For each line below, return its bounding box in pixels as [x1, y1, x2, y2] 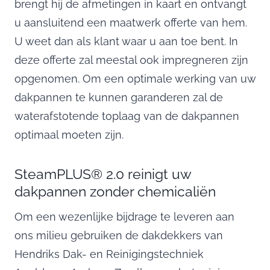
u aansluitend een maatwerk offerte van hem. [14, 16, 247, 29]
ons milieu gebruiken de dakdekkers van [14, 228, 223, 242]
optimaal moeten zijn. [14, 128, 124, 141]
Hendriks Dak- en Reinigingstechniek [14, 247, 204, 260]
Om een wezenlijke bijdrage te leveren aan [14, 210, 234, 223]
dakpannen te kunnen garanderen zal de [14, 90, 223, 104]
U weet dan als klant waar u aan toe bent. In [14, 34, 238, 48]
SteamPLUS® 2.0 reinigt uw [14, 165, 191, 182]
